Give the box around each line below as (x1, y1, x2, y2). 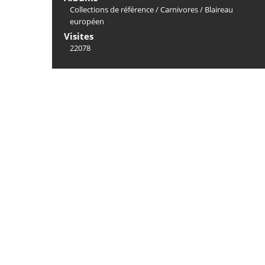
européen (70, 16, 104, 27)
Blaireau (205, 4, 233, 15)
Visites (64, 30, 93, 42)
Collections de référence (70, 4, 154, 15)
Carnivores (160, 4, 198, 15)
